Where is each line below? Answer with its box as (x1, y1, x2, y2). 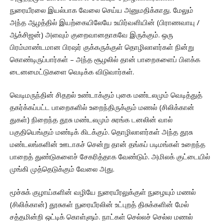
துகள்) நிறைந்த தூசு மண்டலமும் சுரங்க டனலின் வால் (10, 114, 173, 125)
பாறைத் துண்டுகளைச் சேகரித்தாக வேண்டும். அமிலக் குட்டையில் (10, 151, 210, 162)
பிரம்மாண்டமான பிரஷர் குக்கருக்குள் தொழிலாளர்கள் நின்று (10, 42, 194, 52)
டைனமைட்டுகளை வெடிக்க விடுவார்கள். (10, 67, 134, 77)
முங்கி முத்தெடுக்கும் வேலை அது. (10, 164, 114, 174)
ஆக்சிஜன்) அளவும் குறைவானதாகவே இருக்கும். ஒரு (10, 30, 173, 40)
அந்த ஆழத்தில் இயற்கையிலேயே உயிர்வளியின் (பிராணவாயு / (10, 17, 200, 28)
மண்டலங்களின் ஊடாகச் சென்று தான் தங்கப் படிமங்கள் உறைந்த (10, 139, 205, 149)
